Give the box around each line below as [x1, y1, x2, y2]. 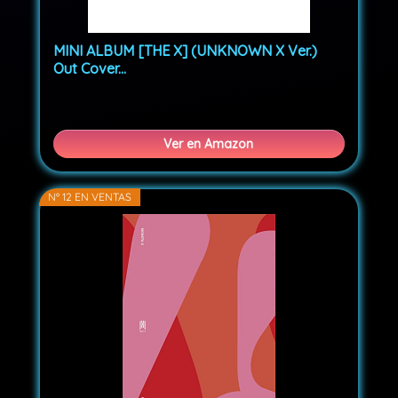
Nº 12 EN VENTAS [48, 190, 132, 204]
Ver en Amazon [163, 136, 253, 153]
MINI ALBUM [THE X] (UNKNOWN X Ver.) [53, 42, 318, 60]
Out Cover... [53, 60, 127, 78]
